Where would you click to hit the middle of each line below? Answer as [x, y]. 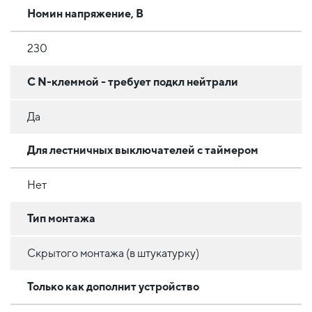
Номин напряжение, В [85, 13]
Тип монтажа [61, 218]
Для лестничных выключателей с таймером [143, 150]
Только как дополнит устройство [113, 286]
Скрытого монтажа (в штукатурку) [113, 253]
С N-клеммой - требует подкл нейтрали [133, 81]
